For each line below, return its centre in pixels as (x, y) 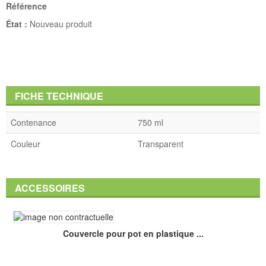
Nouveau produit (61, 23)
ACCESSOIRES (50, 188)
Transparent (161, 143)
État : (17, 23)
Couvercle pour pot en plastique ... (133, 233)
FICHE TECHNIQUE (59, 96)
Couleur (26, 143)
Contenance (34, 122)
